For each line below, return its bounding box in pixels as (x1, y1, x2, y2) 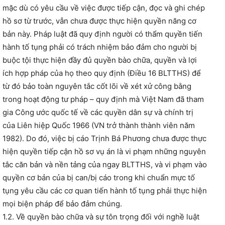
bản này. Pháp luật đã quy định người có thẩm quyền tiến (3, 29, 202, 39)
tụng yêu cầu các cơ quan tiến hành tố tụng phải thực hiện (3, 186, 207, 196)
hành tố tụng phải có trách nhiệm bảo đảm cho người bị (3, 42, 197, 52)
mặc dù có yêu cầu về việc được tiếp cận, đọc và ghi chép (3, 3, 205, 13)
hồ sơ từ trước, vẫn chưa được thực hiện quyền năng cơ (3, 16, 196, 26)
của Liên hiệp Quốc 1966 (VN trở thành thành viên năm (3, 121, 195, 131)
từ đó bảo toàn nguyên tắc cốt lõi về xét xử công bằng (3, 81, 191, 91)
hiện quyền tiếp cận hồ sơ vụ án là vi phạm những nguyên (3, 147, 206, 157)
